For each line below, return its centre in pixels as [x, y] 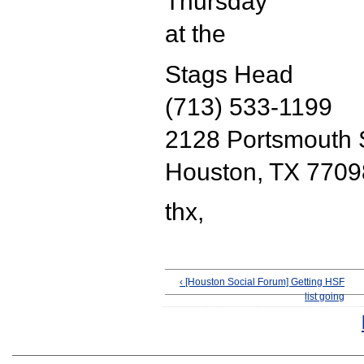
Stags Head [229, 74]
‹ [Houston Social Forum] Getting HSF [262, 282]
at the [195, 33]
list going [325, 297]
